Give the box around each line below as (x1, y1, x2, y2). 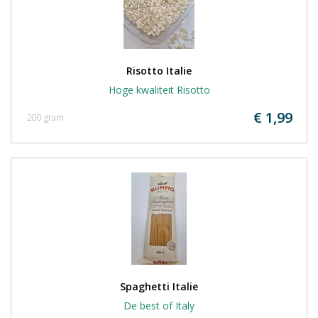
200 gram (27, 111, 64, 124)
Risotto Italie (126, 64, 192, 77)
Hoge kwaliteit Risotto (108, 83, 210, 97)
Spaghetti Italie (120, 280, 198, 293)
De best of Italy (124, 299, 194, 312)
